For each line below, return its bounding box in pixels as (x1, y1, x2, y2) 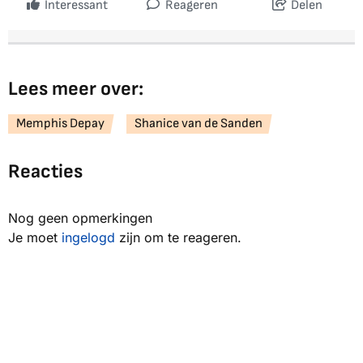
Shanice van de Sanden (135, 116, 263, 132)
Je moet (8, 229, 62, 246)
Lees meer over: (8, 77, 143, 101)
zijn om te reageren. (115, 229, 241, 246)
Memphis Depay (16, 116, 105, 132)
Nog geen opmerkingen (8, 210, 152, 227)
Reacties (8, 160, 83, 184)
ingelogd (62, 229, 115, 246)
